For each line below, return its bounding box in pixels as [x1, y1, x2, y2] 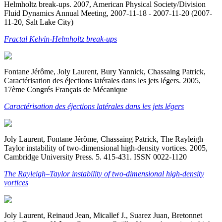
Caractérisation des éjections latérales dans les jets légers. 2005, [4, 76, 201, 85]
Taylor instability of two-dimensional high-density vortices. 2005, [4, 143, 208, 152]
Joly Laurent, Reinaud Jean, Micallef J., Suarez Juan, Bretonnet [4, 211, 202, 220]
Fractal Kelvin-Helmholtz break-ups [4, 34, 117, 43]
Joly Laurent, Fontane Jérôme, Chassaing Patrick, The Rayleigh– [4, 134, 207, 143]
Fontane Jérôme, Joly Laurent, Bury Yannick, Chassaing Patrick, [4, 67, 206, 76]
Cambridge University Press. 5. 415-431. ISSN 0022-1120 [4, 152, 187, 161]
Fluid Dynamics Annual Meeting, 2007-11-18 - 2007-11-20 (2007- [4, 8, 212, 17]
